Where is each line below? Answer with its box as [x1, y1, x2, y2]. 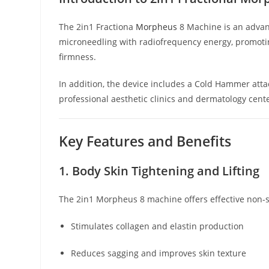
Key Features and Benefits [59, 131, 232, 151]
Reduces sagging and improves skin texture [71, 247, 247, 259]
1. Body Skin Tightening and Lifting [59, 162, 260, 179]
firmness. [59, 50, 97, 62]
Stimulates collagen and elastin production [71, 220, 244, 232]
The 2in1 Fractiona [59, 20, 136, 32]
